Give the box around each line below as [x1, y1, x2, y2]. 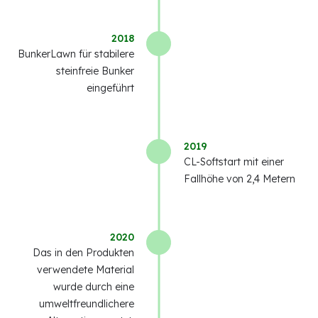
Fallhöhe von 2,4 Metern [184, 172, 295, 186]
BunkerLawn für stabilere [18, 48, 134, 61]
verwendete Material [37, 263, 134, 277]
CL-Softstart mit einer [184, 155, 284, 169]
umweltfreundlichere [39, 297, 134, 311]
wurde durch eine [53, 280, 134, 294]
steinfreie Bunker [56, 65, 134, 78]
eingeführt [87, 82, 134, 95]
